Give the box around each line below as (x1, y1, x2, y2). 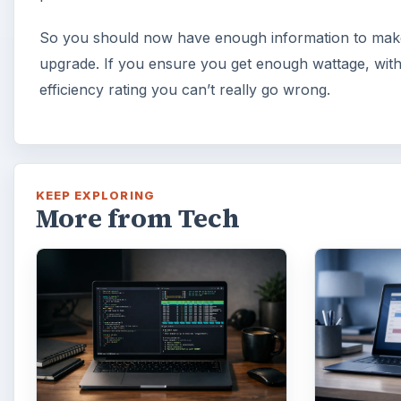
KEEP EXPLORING (36, 187, 155, 202)
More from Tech (36, 200, 240, 236)
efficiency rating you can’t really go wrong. (39, 80, 330, 98)
